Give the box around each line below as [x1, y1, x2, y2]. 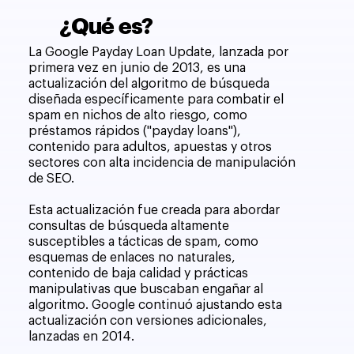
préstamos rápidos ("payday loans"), [28, 125, 242, 138]
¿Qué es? [58, 16, 153, 39]
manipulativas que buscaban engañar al [28, 283, 264, 296]
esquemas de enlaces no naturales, [28, 251, 236, 265]
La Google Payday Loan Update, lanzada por [28, 46, 289, 59]
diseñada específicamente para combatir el [28, 93, 284, 107]
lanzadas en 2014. [28, 330, 135, 344]
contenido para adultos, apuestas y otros [28, 141, 273, 154]
